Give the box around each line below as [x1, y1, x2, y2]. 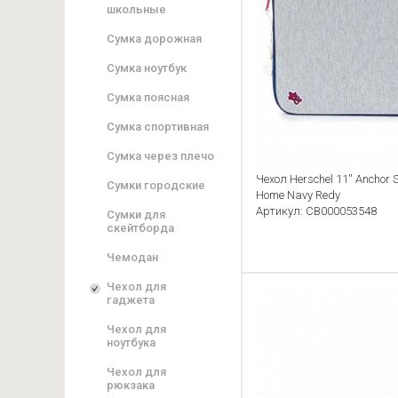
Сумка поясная [107, 91, 189, 104]
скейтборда [107, 221, 174, 235]
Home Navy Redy [256, 187, 340, 202]
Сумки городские [107, 179, 205, 192]
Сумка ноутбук [107, 61, 187, 75]
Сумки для [107, 208, 165, 221]
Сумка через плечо [107, 149, 214, 163]
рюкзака [107, 378, 155, 392]
